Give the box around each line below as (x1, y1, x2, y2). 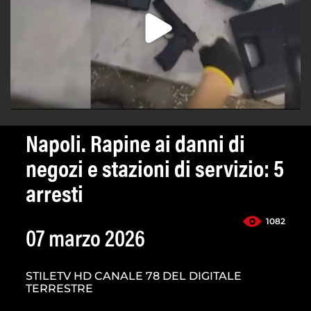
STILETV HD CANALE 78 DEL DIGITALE (26, 269, 242, 283)
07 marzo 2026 (26, 229, 145, 253)
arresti (26, 185, 83, 209)
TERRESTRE (26, 282, 93, 296)
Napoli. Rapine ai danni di (26, 135, 245, 159)
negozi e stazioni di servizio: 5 (26, 160, 284, 184)
